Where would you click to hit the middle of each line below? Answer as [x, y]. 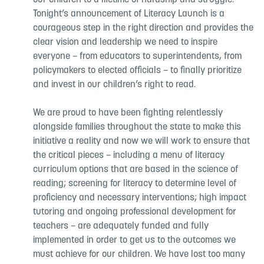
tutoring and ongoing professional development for [135, 212]
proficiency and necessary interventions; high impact [140, 198]
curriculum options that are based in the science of [136, 170]
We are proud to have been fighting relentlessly [128, 113]
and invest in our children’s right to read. [114, 85]
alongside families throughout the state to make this [137, 127]
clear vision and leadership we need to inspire [125, 42]
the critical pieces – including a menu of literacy [129, 156]
